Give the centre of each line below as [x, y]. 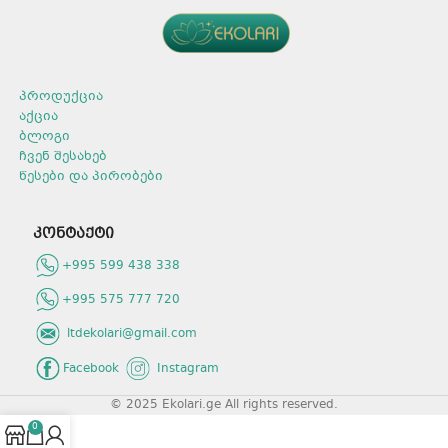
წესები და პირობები [91, 177]
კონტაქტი [73, 234]
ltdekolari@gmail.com [132, 334]
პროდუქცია [61, 97]
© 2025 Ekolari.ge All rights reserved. [224, 405]
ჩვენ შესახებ [63, 157]
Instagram [188, 369]
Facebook [91, 369]
